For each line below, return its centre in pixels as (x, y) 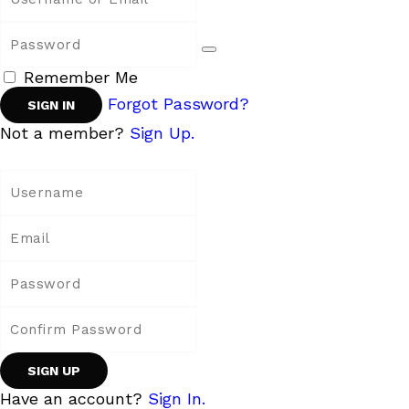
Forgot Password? (178, 104)
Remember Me (81, 77)
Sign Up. (162, 133)
